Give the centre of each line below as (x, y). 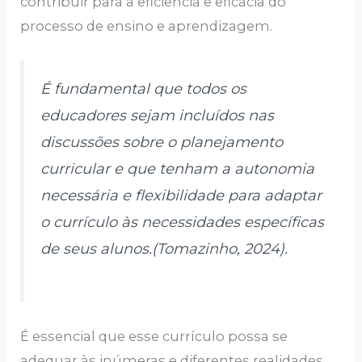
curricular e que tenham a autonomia (178, 169)
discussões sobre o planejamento (162, 143)
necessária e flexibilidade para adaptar (181, 196)
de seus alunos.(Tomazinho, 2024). (164, 249)
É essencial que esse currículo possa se (154, 337)
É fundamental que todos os (144, 89)
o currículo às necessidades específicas (183, 223)
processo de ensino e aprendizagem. (147, 26)
